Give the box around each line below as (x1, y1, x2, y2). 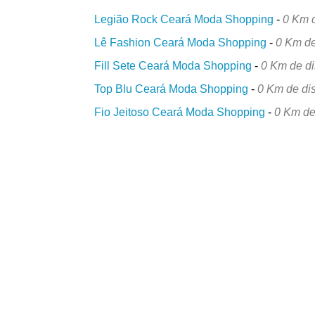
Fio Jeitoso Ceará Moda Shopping (94, 105, 266, 118)
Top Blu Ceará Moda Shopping (94, 82, 249, 95)
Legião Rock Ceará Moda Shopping (94, 13, 274, 25)
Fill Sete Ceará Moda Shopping (94, 59, 252, 72)
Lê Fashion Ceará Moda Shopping (94, 36, 267, 49)
